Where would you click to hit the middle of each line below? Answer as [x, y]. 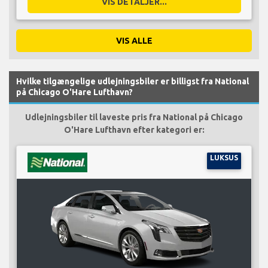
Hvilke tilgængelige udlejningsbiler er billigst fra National [133, 81]
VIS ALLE [134, 40]
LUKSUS [224, 157]
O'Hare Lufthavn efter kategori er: [134, 130]
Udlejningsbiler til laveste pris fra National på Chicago [134, 117]
